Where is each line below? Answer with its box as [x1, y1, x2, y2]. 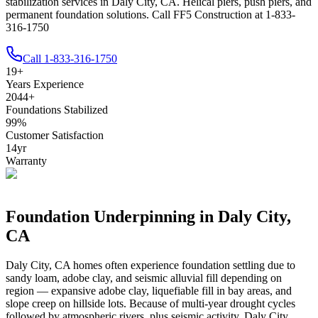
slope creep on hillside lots [6, 297, 124, 310]
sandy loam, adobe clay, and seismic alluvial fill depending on [6, 272, 282, 285]
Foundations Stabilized [6, 103, 108, 116]
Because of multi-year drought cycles [129, 297, 295, 310]
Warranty [6, 154, 47, 167]
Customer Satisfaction [6, 128, 104, 141]
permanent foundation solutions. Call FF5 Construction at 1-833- [6, 8, 295, 21]
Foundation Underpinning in [6, 207, 218, 226]
